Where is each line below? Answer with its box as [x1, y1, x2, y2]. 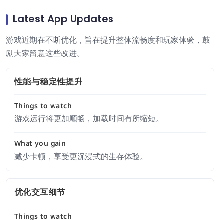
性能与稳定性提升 [14, 76, 83, 87]
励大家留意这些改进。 [6, 48, 84, 58]
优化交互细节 [14, 186, 66, 198]
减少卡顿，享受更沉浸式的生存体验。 [14, 151, 148, 162]
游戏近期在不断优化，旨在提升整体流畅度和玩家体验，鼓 [6, 34, 210, 45]
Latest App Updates [13, 12, 113, 26]
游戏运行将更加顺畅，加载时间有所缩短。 [14, 113, 164, 124]
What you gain [14, 138, 66, 148]
